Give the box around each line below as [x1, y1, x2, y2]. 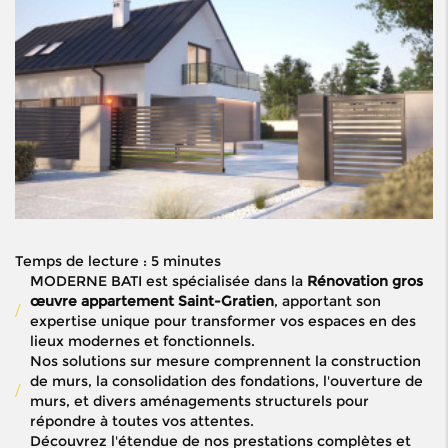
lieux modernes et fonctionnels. [30, 332, 255, 351]
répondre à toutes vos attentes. [30, 412, 254, 431]
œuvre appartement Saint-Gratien [30, 292, 274, 311]
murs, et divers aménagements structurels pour [30, 392, 369, 411]
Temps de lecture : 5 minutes [15, 252, 221, 271]
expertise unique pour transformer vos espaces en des [30, 312, 416, 331]
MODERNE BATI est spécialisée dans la [30, 272, 307, 291]
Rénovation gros [307, 272, 423, 291]
